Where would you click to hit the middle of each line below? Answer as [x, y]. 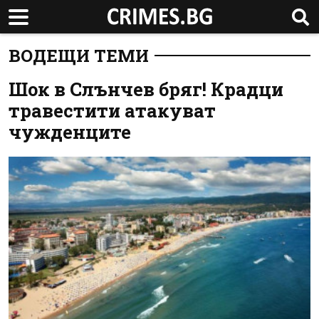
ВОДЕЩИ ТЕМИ [79, 56]
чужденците [70, 132]
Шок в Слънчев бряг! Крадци [146, 89]
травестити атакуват [112, 110]
